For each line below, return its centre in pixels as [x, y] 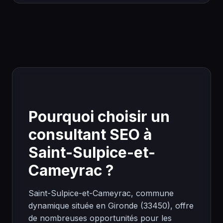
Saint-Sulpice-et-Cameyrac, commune [101, 193]
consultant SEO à [90, 134]
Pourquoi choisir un [99, 116]
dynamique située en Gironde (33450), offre [111, 206]
